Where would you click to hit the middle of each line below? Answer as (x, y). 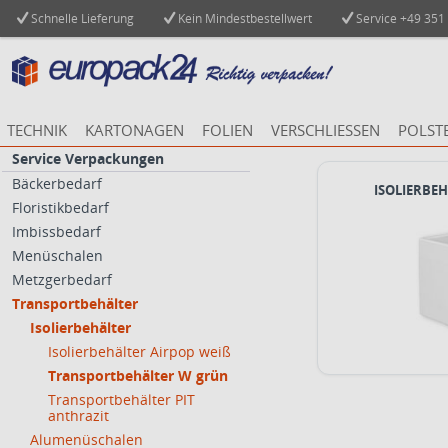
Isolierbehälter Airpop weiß (139, 351)
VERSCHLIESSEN (320, 130)
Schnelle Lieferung (81, 18)
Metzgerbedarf (62, 279)
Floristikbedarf (60, 207)
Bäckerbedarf (57, 183)
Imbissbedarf (56, 231)
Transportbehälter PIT (121, 399)
